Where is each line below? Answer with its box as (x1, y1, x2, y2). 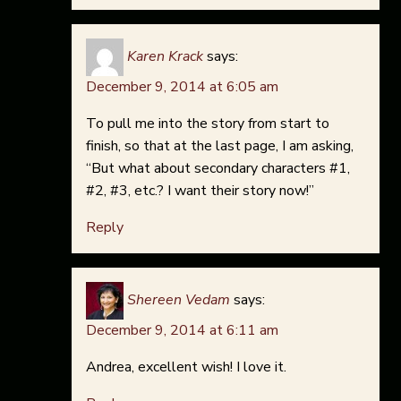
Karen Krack (127, 47, 203, 67)
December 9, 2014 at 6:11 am (86, 320, 278, 341)
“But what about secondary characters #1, (86, 158, 350, 179)
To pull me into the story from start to (86, 114, 329, 134)
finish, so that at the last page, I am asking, (86, 136, 354, 157)
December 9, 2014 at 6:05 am (86, 77, 278, 98)
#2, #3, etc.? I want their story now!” (86, 181, 314, 201)
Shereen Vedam (127, 290, 230, 311)
